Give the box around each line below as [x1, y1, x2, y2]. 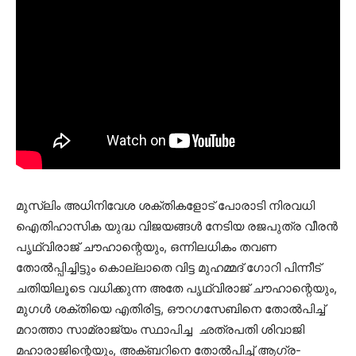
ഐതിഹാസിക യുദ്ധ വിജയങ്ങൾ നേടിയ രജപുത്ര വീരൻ [16, 219, 338, 234]
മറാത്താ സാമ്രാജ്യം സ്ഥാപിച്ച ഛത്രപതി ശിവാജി [16, 322, 304, 338]
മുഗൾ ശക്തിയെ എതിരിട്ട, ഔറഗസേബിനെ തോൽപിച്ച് [16, 301, 325, 317]
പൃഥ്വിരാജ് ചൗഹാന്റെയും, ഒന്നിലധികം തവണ [16, 239, 277, 255]
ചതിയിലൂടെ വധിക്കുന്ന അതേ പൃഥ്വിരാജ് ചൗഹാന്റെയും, [16, 281, 337, 296]
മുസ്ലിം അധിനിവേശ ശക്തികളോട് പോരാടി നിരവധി [16, 198, 315, 214]
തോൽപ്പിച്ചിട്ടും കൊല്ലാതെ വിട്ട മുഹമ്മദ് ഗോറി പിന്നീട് [16, 260, 321, 276]
